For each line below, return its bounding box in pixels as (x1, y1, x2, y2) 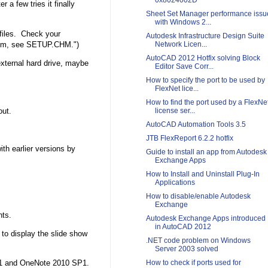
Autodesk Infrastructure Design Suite (145, 32, 264, 41)
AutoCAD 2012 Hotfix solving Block (145, 54, 260, 63)
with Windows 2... (154, 18, 211, 27)
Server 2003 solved (154, 245, 218, 254)
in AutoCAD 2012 (154, 223, 211, 232)
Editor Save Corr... (154, 62, 214, 71)
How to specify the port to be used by (145, 76, 265, 85)
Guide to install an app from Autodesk (145, 148, 267, 157)
